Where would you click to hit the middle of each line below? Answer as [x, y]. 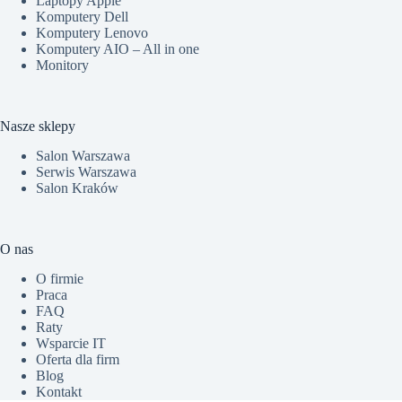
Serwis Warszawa [86, 171]
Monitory [62, 66]
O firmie [60, 278]
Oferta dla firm [78, 359]
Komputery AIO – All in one [118, 49]
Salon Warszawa [83, 155]
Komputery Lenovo [92, 33]
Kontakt [59, 391]
